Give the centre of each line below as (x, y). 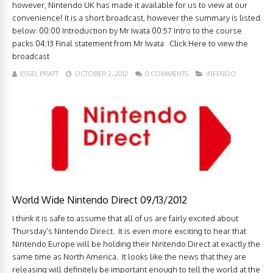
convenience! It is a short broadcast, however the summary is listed (136, 18)
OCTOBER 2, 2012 (101, 74)
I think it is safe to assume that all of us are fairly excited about (125, 218)
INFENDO (221, 74)
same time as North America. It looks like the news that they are (129, 257)
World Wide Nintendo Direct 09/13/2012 (100, 200)
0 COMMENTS (167, 74)
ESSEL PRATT (39, 74)
